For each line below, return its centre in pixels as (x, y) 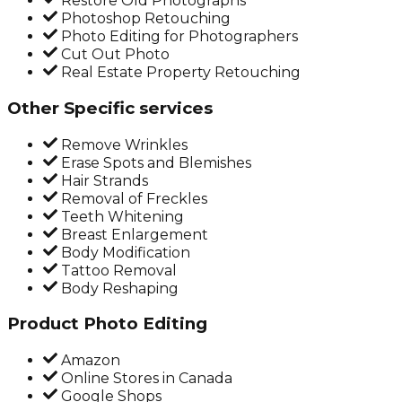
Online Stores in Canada (145, 378)
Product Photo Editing (107, 324)
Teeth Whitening (121, 216)
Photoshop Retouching (144, 19)
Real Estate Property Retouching (179, 73)
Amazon (89, 360)
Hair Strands (103, 180)
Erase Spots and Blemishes (154, 162)
